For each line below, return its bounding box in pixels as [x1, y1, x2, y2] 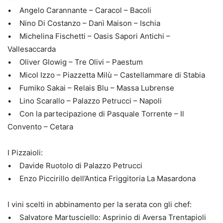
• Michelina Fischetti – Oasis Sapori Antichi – [7, 31, 170, 41]
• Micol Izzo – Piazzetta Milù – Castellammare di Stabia [7, 70, 205, 80]
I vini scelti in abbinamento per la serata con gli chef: [7, 200, 192, 210]
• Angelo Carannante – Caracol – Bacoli [7, 5, 151, 15]
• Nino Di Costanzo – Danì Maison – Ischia [7, 18, 160, 28]
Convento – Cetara [7, 122, 73, 132]
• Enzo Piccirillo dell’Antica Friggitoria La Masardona [7, 174, 196, 184]
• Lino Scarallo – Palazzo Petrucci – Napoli [7, 96, 162, 106]
